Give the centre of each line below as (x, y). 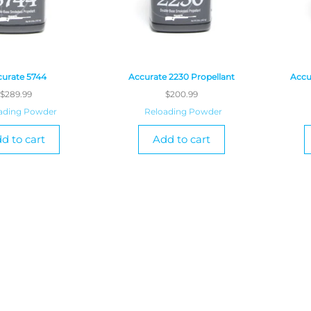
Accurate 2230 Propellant (182, 77)
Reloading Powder (184, 112)
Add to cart (182, 140)
